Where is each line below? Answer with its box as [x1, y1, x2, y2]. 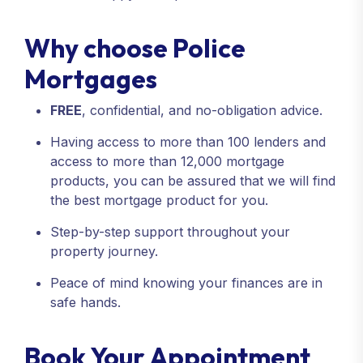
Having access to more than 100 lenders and [50, 133, 326, 150]
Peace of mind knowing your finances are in [50, 274, 322, 291]
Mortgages [24, 62, 157, 95]
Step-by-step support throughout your [50, 223, 290, 240]
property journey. [50, 242, 158, 259]
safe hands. [50, 293, 121, 310]
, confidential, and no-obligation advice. [82, 101, 322, 118]
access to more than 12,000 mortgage [50, 152, 284, 169]
